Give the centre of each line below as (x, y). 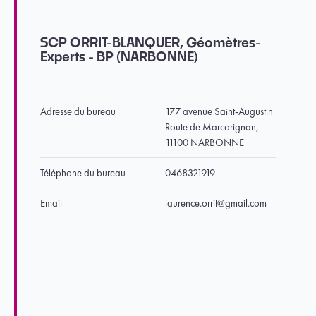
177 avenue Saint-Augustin (219, 111)
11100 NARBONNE (205, 142)
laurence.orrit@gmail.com (216, 203)
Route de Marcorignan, (212, 127)
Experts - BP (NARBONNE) (119, 58)
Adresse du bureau (78, 111)
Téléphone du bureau (83, 173)
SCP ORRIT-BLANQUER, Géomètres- (151, 44)
